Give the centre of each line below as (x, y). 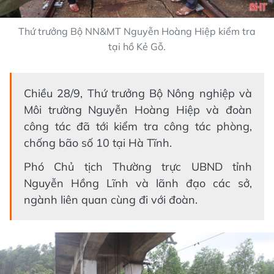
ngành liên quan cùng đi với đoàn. (111, 199)
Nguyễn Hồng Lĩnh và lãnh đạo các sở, (138, 183)
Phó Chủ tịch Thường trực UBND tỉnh (138, 166)
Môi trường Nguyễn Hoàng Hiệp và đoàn (138, 109)
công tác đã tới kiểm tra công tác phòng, (138, 126)
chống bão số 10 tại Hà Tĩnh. (98, 143)
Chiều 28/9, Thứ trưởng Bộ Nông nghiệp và (138, 93)
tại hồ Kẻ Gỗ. (137, 46)
